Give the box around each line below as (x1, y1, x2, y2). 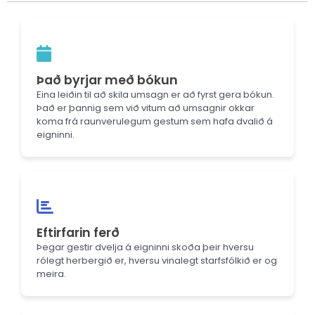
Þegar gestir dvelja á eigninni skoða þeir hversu (37, 240, 254, 254)
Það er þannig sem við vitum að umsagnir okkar (37, 101, 255, 115)
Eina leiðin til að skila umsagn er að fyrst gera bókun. (37, 87, 274, 101)
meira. (37, 266, 66, 281)
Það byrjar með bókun (37, 71, 178, 89)
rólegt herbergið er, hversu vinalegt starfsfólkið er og (37, 253, 277, 267)
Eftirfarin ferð (37, 224, 120, 241)
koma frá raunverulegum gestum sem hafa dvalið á (37, 114, 273, 128)
